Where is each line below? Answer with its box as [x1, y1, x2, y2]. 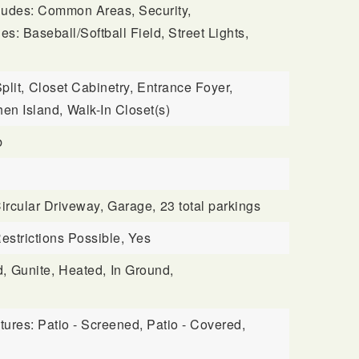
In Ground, [110, 260, 174, 279]
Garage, [107, 196, 156, 215]
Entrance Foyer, [137, 78, 233, 96]
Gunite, [10, 260, 55, 279]
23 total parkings [159, 196, 261, 215]
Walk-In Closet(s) [67, 100, 171, 119]
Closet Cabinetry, [28, 78, 134, 96]
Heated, [58, 260, 107, 279]
